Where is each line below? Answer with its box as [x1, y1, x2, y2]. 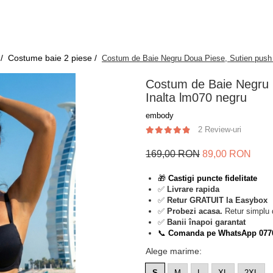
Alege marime [146, 246, 199, 256]
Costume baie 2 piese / [8, 53, 99, 63]
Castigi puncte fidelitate [168, 174, 257, 183]
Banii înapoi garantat [167, 218, 246, 227]
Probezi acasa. [167, 207, 222, 216]
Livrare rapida [167, 185, 219, 194]
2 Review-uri [198, 125, 241, 134]
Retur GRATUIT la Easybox [167, 196, 268, 205]
